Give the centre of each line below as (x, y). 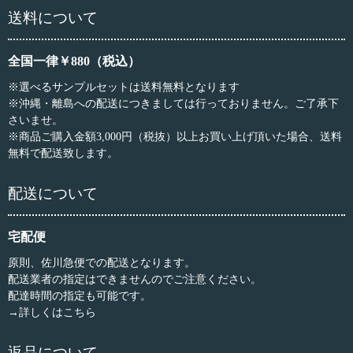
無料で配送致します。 (63, 154)
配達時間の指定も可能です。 (80, 296)
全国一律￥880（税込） (74, 61)
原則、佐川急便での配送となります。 (102, 263)
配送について (53, 194)
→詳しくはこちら (52, 313)
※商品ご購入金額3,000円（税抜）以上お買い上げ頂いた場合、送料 (175, 137)
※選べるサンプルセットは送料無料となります (124, 87)
